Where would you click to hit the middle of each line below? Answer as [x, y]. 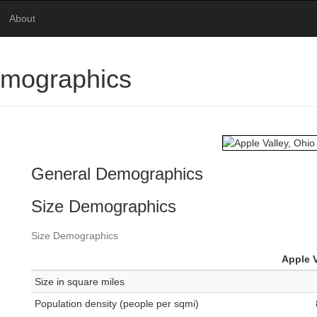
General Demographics [117, 174]
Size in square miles [80, 282]
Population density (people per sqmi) [117, 304]
